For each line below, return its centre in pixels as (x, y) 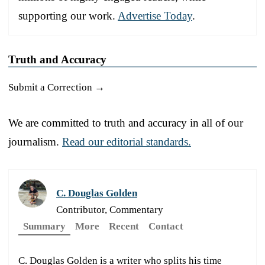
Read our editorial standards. (127, 141)
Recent (124, 226)
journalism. (35, 141)
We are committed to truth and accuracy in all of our (126, 122)
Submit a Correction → (56, 87)
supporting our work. (68, 15)
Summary (44, 226)
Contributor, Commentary (110, 209)
